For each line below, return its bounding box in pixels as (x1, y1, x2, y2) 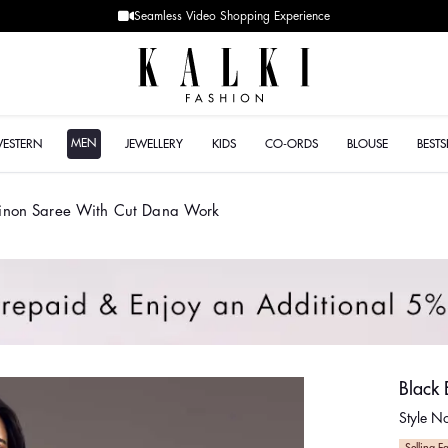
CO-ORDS (264, 137, 318, 150)
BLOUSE (346, 137, 388, 150)
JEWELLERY (125, 137, 184, 150)
